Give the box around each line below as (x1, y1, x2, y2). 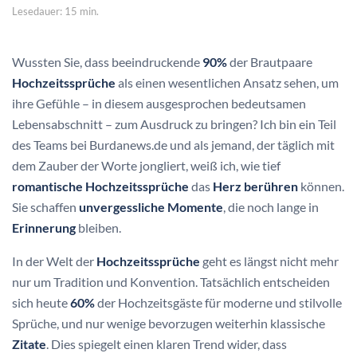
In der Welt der (12, 253, 96, 269)
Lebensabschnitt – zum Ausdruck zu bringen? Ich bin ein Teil (12, 116, 336, 131)
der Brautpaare (227, 54, 312, 69)
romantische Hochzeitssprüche (12, 178, 189, 194)
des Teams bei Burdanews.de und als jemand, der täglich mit (12, 137, 335, 152)
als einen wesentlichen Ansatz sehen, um (116, 75, 339, 90)
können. (298, 178, 344, 194)
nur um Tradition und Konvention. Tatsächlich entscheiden (12, 274, 330, 289)
